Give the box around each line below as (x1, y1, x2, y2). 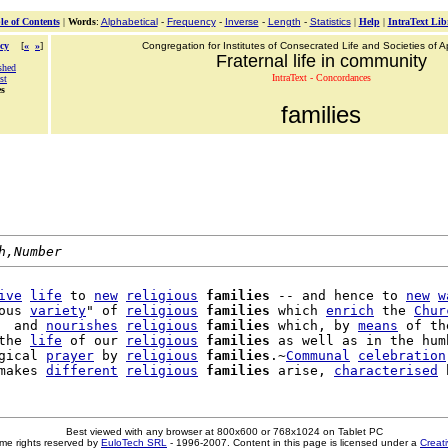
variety (30, 303, 86, 318)
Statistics (309, 16, 351, 27)
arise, (270, 363, 334, 378)
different (46, 363, 118, 378)
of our (62, 333, 126, 348)
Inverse (224, 16, 259, 27)
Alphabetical (100, 16, 158, 27)
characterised (334, 363, 438, 378)
